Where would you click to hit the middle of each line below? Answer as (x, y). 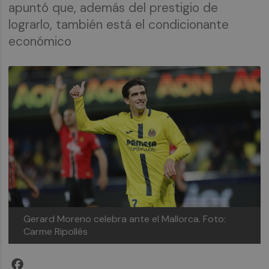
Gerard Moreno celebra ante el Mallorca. (113, 219)
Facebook (46, 261)
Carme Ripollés (56, 232)
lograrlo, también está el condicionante (119, 25)
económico (40, 41)
